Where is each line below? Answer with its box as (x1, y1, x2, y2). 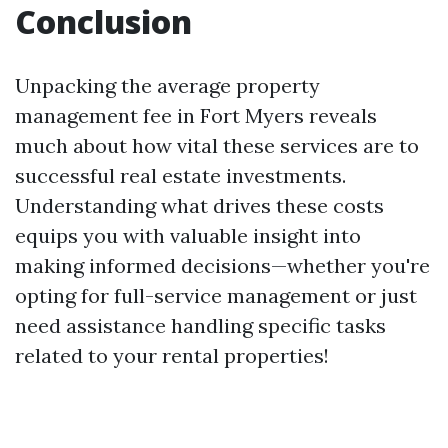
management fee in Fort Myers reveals (15, 103, 377, 128)
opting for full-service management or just (15, 283, 417, 308)
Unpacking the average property (15, 73, 320, 98)
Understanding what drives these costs (15, 193, 384, 218)
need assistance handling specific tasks (15, 313, 386, 338)
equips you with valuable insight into (15, 223, 361, 248)
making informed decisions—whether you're (15, 253, 430, 278)
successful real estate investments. (15, 163, 346, 188)
